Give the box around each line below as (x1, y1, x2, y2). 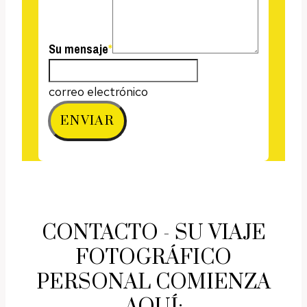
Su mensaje (49, 40, 108, 58)
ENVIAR (60, 112, 114, 129)
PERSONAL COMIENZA (36, 269, 271, 295)
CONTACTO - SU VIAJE (41, 219, 266, 246)
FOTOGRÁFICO (75, 244, 232, 271)
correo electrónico (49, 83, 148, 99)
